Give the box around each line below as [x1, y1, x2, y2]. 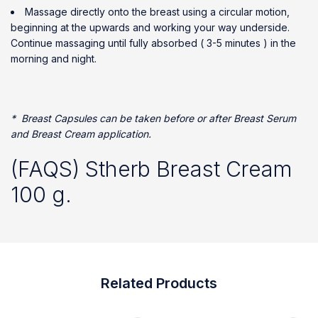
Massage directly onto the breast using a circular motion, [25, 6, 290, 18]
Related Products [101, 275, 217, 292]
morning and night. [11, 53, 97, 65]
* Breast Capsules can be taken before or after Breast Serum [11, 112, 296, 124]
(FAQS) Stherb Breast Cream [11, 156, 292, 182]
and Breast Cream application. [11, 128, 151, 140]
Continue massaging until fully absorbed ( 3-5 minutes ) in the [11, 37, 296, 49]
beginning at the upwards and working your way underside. [11, 21, 290, 33]
